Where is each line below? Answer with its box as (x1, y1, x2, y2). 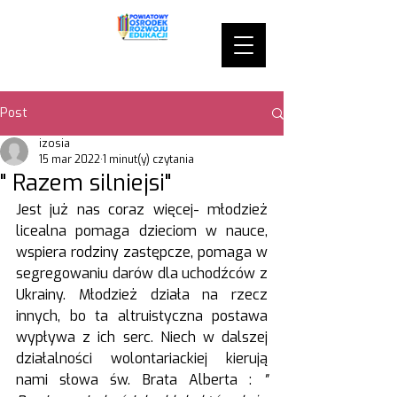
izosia (39, 136, 70, 151)
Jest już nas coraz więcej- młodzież (16, 200, 268, 219)
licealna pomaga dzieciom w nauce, (16, 222, 268, 240)
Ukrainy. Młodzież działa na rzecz (16, 285, 268, 304)
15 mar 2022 (39, 152, 100, 167)
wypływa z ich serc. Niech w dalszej (16, 328, 268, 346)
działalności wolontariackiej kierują (16, 349, 268, 368)
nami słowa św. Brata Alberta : (16, 370, 263, 389)
